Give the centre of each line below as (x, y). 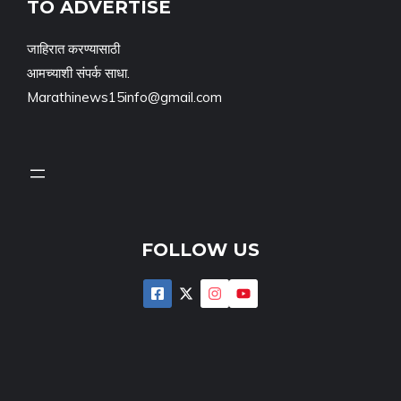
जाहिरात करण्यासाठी (73, 49)
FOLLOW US (200, 250)
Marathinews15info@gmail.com (124, 98)
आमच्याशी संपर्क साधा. (78, 73)
